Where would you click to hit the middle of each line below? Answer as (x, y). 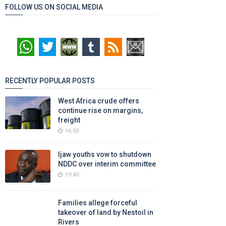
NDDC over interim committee (107, 164)
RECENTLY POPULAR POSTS (50, 81)
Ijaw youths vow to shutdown (105, 154)
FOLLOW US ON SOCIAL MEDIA (54, 7)
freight (69, 120)
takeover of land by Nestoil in (106, 212)
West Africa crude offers (99, 101)
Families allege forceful (98, 203)
